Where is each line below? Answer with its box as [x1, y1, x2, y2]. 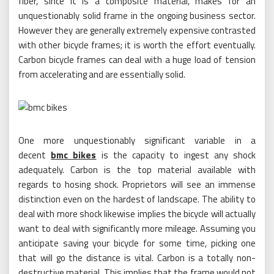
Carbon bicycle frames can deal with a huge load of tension [18, 53, 256, 67]
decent [18, 148, 51, 163]
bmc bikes [51, 148, 97, 163]
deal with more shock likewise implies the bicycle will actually [18, 207, 256, 221]
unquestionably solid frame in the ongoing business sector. [18, 9, 256, 23]
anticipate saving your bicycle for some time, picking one [18, 236, 256, 251]
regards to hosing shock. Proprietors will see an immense [18, 177, 256, 192]
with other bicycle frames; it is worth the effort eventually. [18, 38, 256, 53]
